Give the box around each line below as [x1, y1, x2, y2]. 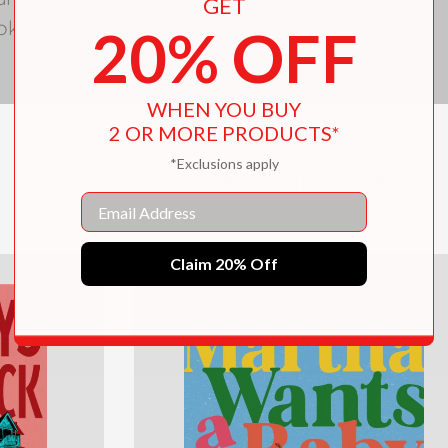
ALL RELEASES [219, 172, 389, 195]
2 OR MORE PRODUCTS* [108, 121, 340, 145]
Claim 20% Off [170, 254, 278, 273]
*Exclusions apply [169, 155, 279, 172]
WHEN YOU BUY [147, 97, 301, 121]
